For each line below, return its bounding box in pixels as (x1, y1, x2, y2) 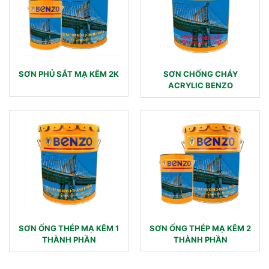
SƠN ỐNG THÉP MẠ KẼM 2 (150, 223, 251, 233)
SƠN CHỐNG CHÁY (163, 68, 238, 79)
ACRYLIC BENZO (168, 80, 233, 90)
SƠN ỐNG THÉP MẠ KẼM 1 (19, 223, 119, 233)
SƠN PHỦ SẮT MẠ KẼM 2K (19, 68, 119, 79)
